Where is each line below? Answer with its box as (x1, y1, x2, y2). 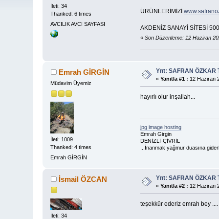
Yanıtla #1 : (160, 76, 189, 82)
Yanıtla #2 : (160, 183, 189, 189)
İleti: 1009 (50, 136, 73, 142)
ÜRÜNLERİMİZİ (140, 7, 184, 15)
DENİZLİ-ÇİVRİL (140, 137, 180, 144)
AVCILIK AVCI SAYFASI (50, 21, 106, 27)
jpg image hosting (140, 124, 181, 130)
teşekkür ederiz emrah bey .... (140, 200, 218, 208)
